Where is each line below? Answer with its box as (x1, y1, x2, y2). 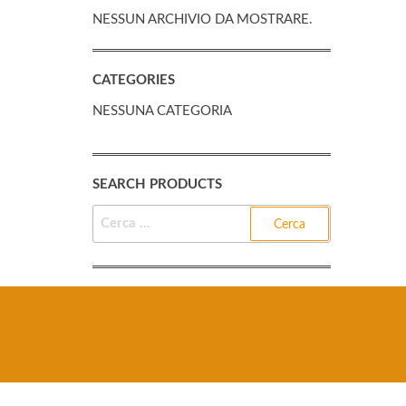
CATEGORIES (92, 73, 175, 87)
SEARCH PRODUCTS (92, 178, 222, 191)
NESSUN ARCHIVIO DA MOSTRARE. (92, 13, 313, 26)
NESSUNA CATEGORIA (92, 104, 232, 118)
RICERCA (92, 208, 148, 221)
